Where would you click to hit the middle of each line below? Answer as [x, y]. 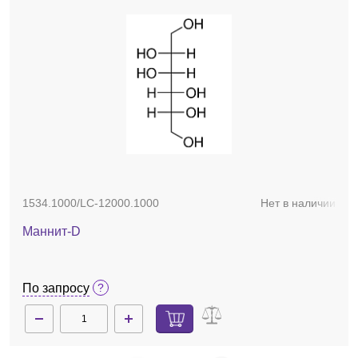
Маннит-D [52, 231]
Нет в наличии [298, 203]
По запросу [56, 288]
